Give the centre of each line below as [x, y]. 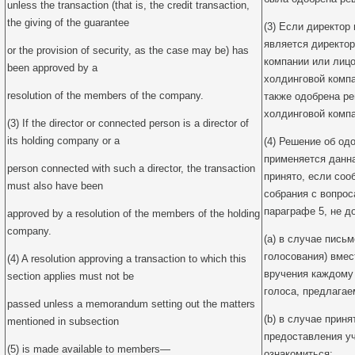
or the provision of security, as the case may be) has [128, 50]
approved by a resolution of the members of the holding [134, 214]
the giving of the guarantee [68, 23]
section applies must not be [71, 276]
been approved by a [52, 68]
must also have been [55, 186]
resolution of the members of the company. [105, 95]
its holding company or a [63, 141]
